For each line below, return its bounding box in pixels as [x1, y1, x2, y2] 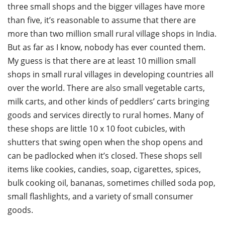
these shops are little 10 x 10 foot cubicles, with [8, 123, 185, 134]
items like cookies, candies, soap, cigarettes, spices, [8, 163, 201, 175]
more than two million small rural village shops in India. [8, 28, 216, 39]
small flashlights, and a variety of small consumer [8, 190, 193, 202]
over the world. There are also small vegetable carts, [8, 82, 205, 93]
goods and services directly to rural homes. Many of [8, 109, 203, 121]
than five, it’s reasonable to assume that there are [8, 14, 196, 26]
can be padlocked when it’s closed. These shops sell [8, 150, 202, 161]
